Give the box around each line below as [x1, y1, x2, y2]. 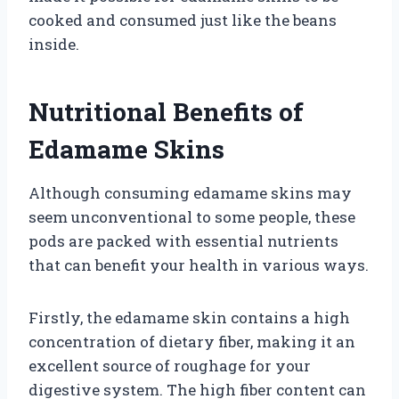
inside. [28, 33, 79, 54]
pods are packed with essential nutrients [28, 230, 338, 251]
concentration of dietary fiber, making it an [28, 330, 355, 352]
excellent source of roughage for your [28, 354, 311, 376]
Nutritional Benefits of [28, 94, 304, 128]
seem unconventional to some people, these [28, 206, 355, 227]
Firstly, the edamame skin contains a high [28, 306, 350, 328]
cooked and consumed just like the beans [28, 9, 337, 30]
